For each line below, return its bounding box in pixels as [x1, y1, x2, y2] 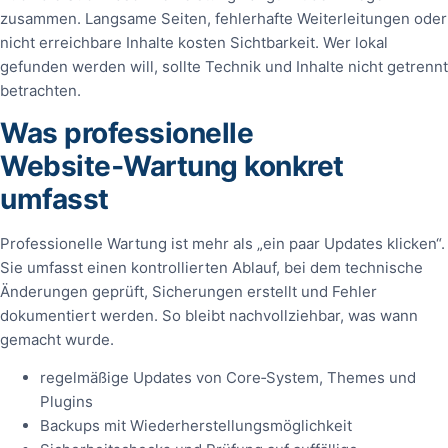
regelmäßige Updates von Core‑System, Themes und [40, 368, 416, 388]
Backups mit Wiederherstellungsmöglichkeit [40, 416, 352, 436]
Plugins [40, 392, 93, 412]
